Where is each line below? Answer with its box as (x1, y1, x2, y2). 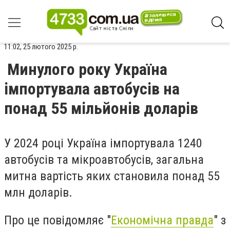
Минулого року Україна (7, 60, 167, 79)
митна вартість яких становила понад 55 (4, 169, 220, 183)
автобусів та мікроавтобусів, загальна (4, 152, 204, 167)
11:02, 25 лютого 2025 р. (4, 42, 78, 51)
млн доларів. (4, 185, 72, 200)
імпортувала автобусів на (4, 79, 180, 99)
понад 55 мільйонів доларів (4, 99, 198, 118)
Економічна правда (111, 213, 214, 227)
